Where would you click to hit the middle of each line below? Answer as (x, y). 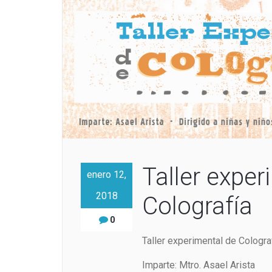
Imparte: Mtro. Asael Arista (198, 265)
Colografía (197, 206)
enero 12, (107, 174)
